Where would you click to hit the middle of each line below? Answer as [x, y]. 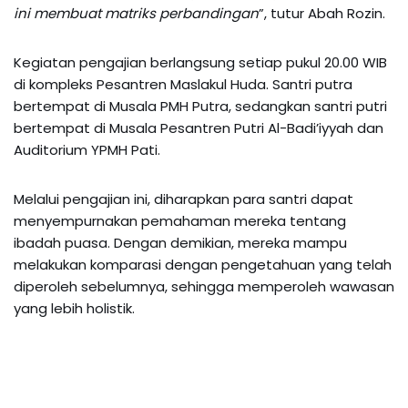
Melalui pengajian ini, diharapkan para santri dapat [184, 199]
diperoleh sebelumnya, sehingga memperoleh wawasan [204, 286]
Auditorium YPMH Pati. [87, 149]
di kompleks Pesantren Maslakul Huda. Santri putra [183, 84]
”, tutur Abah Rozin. [322, 13]
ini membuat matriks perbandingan [136, 13]
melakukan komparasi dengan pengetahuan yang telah [203, 264]
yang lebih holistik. [74, 308]
